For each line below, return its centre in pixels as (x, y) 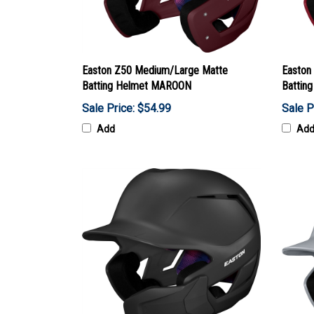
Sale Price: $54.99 (127, 108)
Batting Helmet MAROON (137, 86)
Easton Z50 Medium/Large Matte (155, 70)
